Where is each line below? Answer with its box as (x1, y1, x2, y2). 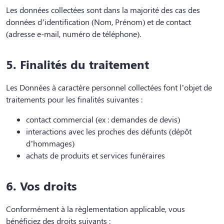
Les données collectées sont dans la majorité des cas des (6, 4, 200, 15)
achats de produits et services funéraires (26, 149, 165, 160)
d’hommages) (26, 137, 74, 148)
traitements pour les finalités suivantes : (6, 93, 142, 104)
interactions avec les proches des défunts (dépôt (26, 125, 191, 136)
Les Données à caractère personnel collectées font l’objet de (6, 81, 212, 92)
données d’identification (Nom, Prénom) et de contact (6, 16, 191, 27)
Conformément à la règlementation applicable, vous (6, 203, 185, 214)
